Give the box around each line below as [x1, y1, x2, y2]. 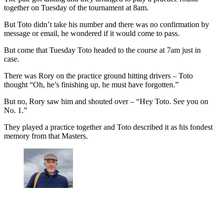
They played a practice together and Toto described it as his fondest [4, 123, 213, 132]
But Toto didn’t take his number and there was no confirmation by [4, 20, 209, 29]
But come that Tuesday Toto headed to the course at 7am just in [4, 46, 201, 55]
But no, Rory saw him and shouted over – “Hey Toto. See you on [4, 97, 208, 106]
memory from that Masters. [4, 132, 88, 141]
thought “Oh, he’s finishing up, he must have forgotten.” [4, 80, 179, 89]
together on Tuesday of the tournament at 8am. [4, 3, 148, 12]
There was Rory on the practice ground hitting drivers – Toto [4, 72, 193, 80]
